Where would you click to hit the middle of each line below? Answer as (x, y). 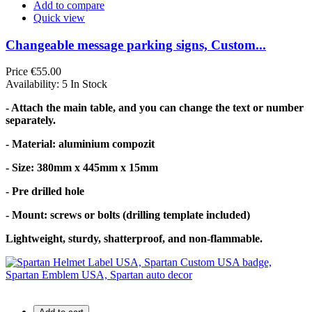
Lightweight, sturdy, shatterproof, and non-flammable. (134, 239)
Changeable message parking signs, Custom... (136, 45)
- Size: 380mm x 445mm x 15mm (82, 168)
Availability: (34, 84)
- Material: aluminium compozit (80, 144)
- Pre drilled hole (45, 192)
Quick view (59, 17)
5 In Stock (85, 84)
